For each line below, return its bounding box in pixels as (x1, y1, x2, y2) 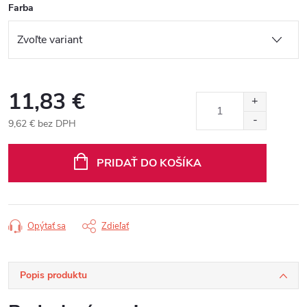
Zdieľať (101, 219, 129, 232)
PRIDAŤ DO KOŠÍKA (96, 155, 201, 171)
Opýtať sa (27, 219, 66, 232)
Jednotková (8, 131, 56, 145)
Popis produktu (20, 268, 87, 282)
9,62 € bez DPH (8, 116, 76, 130)
